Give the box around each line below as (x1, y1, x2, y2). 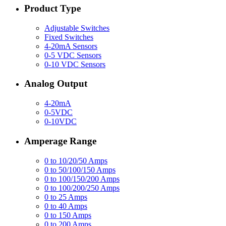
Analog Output (24, 78, 87, 89)
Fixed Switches (44, 32, 93, 41)
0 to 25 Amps (44, 192, 87, 201)
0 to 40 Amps (44, 201, 87, 210)
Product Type (24, 3, 81, 14)
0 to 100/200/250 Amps (44, 183, 120, 192)
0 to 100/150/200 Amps (44, 174, 120, 183)
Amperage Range (24, 135, 96, 146)
